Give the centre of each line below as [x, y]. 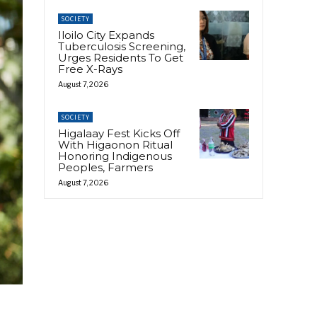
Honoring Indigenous [115, 156]
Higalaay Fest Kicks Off [119, 133]
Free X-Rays [90, 69]
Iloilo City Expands [106, 35]
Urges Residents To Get [121, 57]
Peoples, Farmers [105, 167]
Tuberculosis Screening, [122, 46]
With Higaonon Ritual [115, 144]
